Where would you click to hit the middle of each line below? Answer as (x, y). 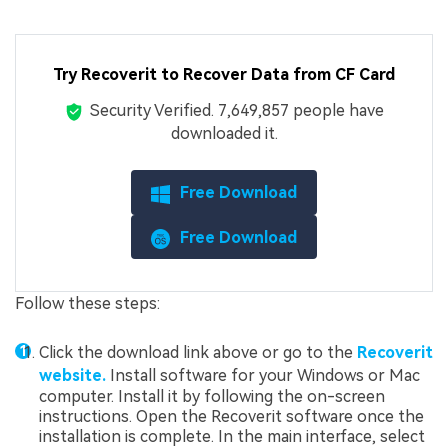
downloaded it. (224, 133)
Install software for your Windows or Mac (263, 375)
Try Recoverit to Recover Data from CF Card (224, 74)
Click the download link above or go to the (198, 352)
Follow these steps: (87, 304)
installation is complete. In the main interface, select (232, 436)
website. (72, 375)
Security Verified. (154, 110)
